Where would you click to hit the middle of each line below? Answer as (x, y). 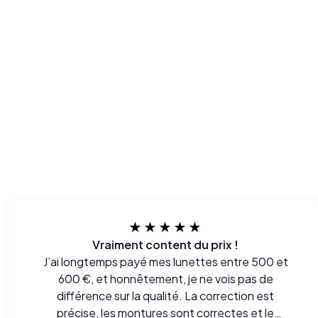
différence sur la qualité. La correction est (166, 296)
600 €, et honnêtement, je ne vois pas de (165, 279)
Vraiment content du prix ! (166, 245)
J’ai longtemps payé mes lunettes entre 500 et (165, 262)
